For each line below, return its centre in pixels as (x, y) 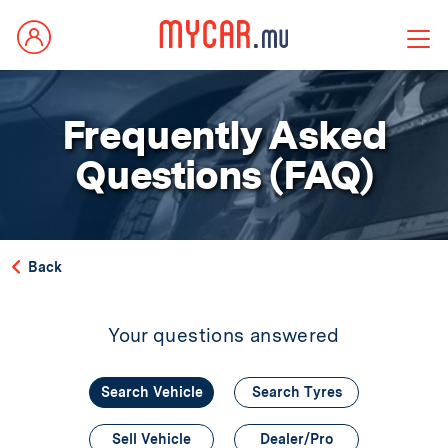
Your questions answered (224, 335)
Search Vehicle (151, 392)
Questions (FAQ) (224, 175)
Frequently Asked (224, 135)
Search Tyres (296, 392)
